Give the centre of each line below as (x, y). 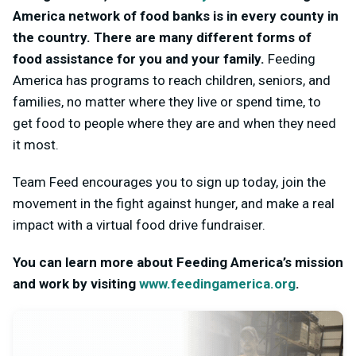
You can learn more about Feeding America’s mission (178, 262)
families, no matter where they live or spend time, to (167, 102)
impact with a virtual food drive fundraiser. (139, 225)
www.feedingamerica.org (217, 284)
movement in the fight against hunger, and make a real (174, 203)
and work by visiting (76, 284)
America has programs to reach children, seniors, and (172, 80)
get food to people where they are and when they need (174, 123)
